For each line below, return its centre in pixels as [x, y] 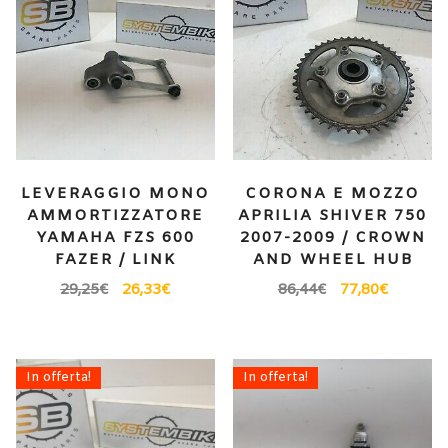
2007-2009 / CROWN [332, 237]
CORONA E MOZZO [333, 193]
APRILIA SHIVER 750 [333, 215]
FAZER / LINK [115, 259]
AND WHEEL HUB [332, 259]
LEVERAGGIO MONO [115, 193]
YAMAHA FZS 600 [115, 237]
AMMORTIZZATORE [115, 215]
